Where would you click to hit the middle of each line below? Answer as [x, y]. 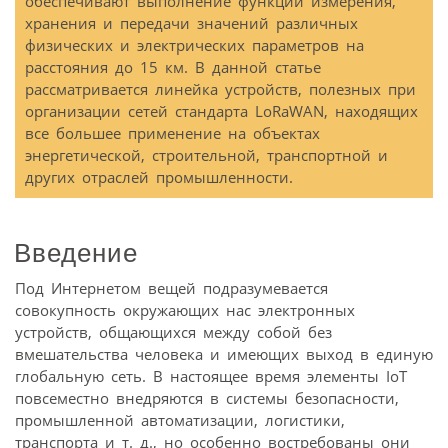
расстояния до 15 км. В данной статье [173, 67]
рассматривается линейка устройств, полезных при [220, 89]
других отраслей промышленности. [159, 177]
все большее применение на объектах [172, 133]
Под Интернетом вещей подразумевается [171, 287]
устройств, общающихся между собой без [173, 331]
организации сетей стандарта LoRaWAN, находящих [221, 111]
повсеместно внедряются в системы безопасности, [207, 397]
